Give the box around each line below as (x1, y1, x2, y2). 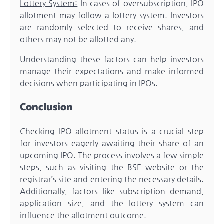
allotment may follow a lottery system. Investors (20, 10, 204, 20)
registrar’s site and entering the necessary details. (20, 174, 204, 184)
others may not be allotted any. (20, 34, 136, 44)
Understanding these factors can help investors (20, 54, 204, 64)
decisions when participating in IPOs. (20, 78, 158, 88)
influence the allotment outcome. (20, 210, 146, 220)
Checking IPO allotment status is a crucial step (20, 126, 204, 136)
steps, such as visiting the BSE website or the (20, 162, 204, 172)
